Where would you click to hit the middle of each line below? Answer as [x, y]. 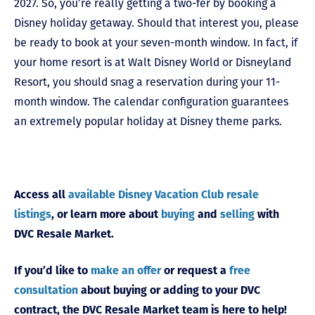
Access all [41, 195]
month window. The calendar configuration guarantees [151, 102]
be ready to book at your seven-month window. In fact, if [156, 43]
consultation [46, 290]
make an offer [126, 271]
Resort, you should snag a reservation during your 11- [147, 82]
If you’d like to [52, 271]
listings [33, 214]
